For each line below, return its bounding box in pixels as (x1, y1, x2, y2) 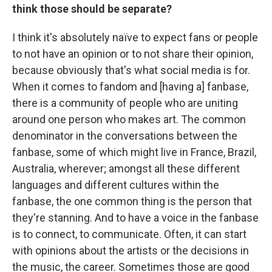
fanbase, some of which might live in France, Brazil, (12, 145, 256, 158)
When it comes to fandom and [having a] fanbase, (12, 80, 248, 93)
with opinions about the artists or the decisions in (12, 243, 249, 257)
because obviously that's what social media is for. (12, 63, 250, 76)
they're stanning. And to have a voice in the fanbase (12, 211, 259, 224)
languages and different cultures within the (12, 178, 219, 191)
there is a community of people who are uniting (12, 96, 238, 109)
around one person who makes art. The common (12, 112, 246, 126)
